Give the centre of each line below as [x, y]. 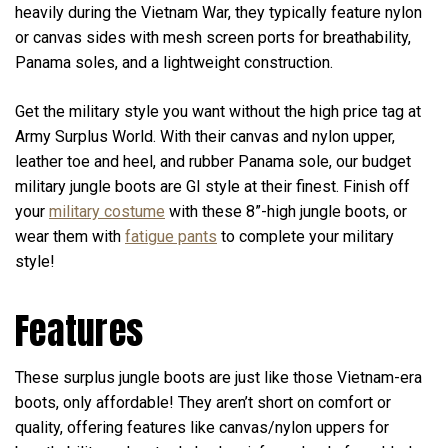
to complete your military [305, 236]
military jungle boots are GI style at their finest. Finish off [212, 186]
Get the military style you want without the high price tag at [218, 111]
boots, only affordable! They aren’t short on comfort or [203, 402]
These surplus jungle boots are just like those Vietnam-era [218, 377]
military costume [107, 211]
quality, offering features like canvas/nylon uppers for [202, 427]
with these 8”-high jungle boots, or [286, 211]
